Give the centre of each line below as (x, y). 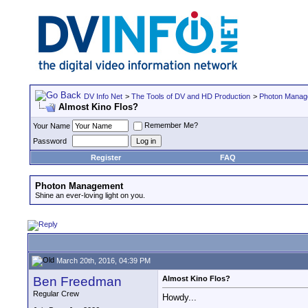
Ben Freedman (77, 282)
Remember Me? (171, 125)
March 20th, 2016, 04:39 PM (102, 260)
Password (50, 141)
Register (106, 157)
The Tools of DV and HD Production (191, 96)
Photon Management (79, 186)
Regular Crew (56, 294)
